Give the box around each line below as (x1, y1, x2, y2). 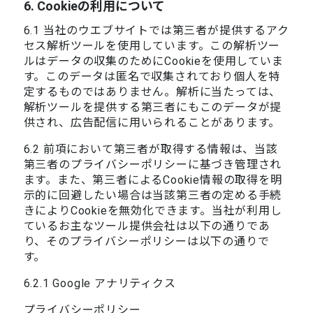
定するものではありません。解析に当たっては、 (23, 85, 282, 99)
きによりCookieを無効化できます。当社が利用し (23, 203, 282, 217)
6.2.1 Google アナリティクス (23, 276, 176, 290)
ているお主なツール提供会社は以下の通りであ (23, 219, 270, 233)
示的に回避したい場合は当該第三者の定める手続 (23, 188, 282, 202)
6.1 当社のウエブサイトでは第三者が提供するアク (23, 23, 289, 37)
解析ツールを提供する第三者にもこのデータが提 (23, 100, 282, 114)
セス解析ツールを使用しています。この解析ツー (23, 38, 281, 52)
